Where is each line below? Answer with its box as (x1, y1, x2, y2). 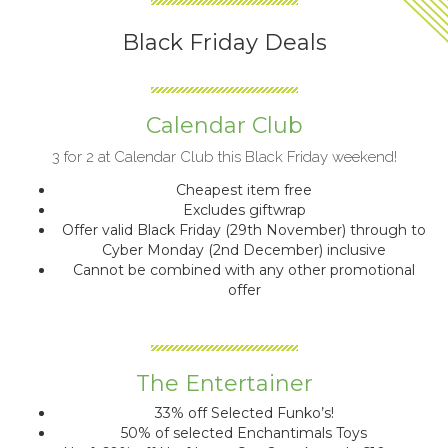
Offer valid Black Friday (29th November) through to (62, 221, 426, 239)
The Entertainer (135, 370, 313, 397)
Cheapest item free (176, 181, 312, 199)
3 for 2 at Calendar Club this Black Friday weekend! (51, 148, 397, 166)
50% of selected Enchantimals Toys (121, 424, 367, 442)
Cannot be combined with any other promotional (73, 261, 415, 279)
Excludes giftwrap (182, 201, 306, 219)
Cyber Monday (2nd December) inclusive (102, 241, 386, 259)
